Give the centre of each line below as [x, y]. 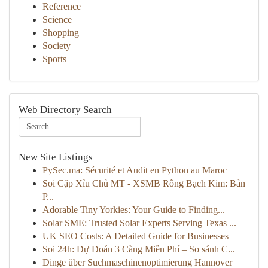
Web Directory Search [65, 110]
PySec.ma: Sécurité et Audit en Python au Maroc [135, 170]
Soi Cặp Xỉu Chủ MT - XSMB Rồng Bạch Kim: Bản [144, 183]
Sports [54, 59]
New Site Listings [56, 157]
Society [57, 46]
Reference [62, 6]
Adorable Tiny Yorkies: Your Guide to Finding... [134, 210]
